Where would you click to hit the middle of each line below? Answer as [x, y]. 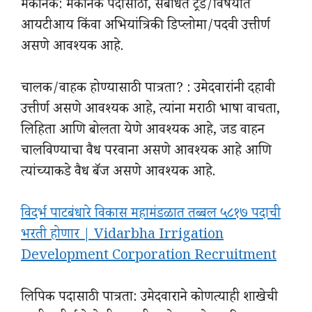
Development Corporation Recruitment [149, 257]
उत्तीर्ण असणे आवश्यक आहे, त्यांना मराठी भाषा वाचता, [150, 110]
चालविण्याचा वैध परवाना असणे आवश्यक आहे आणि [146, 152]
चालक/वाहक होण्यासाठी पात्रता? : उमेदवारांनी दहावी [148, 89]
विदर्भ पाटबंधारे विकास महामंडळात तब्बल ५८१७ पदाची [151, 215]
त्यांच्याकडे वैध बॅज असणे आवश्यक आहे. [118, 173]
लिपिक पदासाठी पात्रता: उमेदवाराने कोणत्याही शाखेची [149, 298]
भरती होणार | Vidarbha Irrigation [122, 236]
